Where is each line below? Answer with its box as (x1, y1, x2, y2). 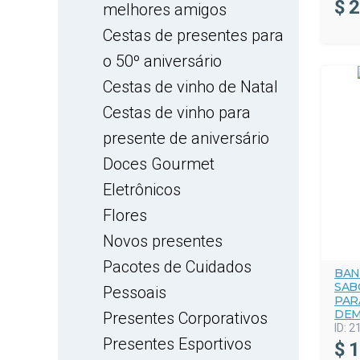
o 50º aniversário (103, 51, 222, 71)
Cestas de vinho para (103, 103, 251, 122)
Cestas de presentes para (103, 26, 284, 45)
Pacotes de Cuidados (103, 257, 252, 276)
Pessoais (103, 283, 166, 302)
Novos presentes (103, 231, 223, 251)
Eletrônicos (103, 180, 181, 199)
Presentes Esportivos (103, 334, 252, 354)
